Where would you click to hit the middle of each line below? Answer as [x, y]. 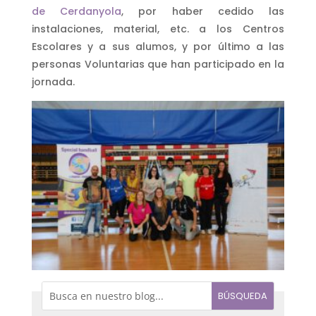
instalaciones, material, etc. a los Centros [158, 29]
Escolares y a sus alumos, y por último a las [158, 46]
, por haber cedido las [203, 11]
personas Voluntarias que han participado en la [158, 64]
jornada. [53, 81]
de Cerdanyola [77, 11]
